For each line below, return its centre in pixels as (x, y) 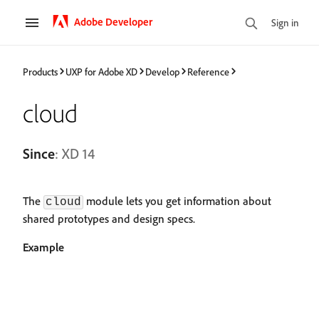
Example (43, 247)
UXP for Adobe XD (101, 71)
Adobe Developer (113, 21)
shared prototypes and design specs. (109, 219)
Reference (208, 71)
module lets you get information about (177, 201)
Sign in (285, 22)
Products (40, 71)
